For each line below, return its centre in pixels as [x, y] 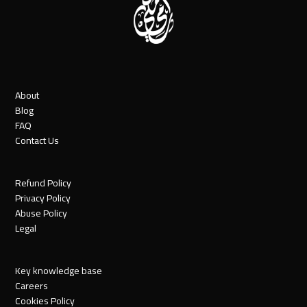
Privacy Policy [43, 198]
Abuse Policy [41, 213]
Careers [32, 286]
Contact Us [37, 141]
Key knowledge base [59, 271]
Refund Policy [44, 183]
